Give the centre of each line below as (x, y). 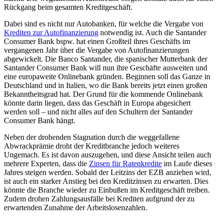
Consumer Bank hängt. (40, 120)
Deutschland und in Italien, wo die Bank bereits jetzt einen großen (106, 85)
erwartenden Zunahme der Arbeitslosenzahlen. (76, 207)
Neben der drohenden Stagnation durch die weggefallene (92, 137)
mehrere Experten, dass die (46, 163)
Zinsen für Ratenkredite (125, 163)
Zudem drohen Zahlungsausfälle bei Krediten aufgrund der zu (99, 198)
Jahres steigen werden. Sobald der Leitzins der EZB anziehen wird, (108, 172)
